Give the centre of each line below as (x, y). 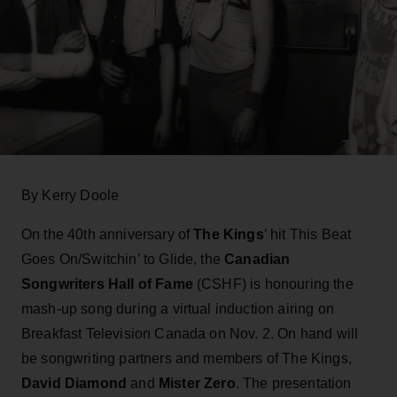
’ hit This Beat (307, 234)
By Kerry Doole (70, 195)
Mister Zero (197, 383)
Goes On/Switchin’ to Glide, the (123, 259)
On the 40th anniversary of (108, 234)
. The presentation (293, 383)
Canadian (257, 259)
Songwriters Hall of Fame (107, 284)
